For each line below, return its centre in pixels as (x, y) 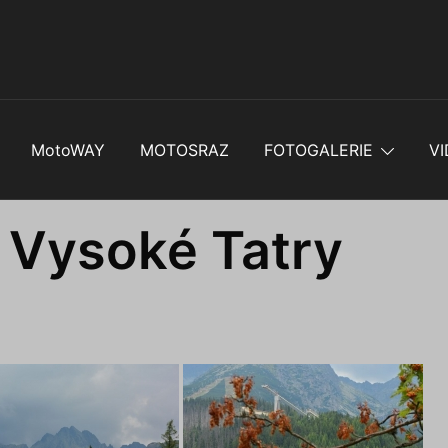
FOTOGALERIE (318, 149)
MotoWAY (67, 149)
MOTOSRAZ (184, 149)
